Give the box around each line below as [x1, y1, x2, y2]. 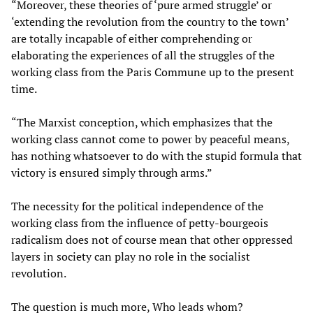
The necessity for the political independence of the [11, 198, 263, 214]
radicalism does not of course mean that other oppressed [11, 232, 293, 248]
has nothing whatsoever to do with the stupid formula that [11, 148, 302, 164]
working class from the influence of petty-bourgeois [11, 215, 268, 231]
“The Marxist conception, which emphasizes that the [11, 115, 272, 131]
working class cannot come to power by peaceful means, [11, 131, 289, 147]
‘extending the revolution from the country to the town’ [11, 14, 289, 30]
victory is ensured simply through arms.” [11, 165, 212, 181]
